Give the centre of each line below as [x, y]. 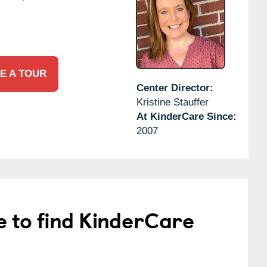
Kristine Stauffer [172, 102]
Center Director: [175, 88]
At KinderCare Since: [186, 116]
